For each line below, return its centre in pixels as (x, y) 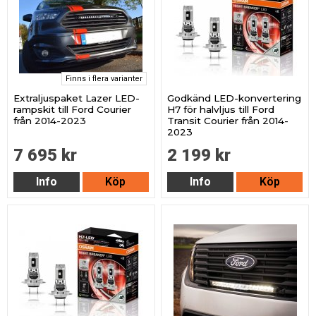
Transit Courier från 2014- (228, 121)
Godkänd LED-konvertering (235, 98)
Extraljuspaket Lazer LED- (77, 98)
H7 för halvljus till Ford (221, 110)
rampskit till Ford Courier (73, 110)
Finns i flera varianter (104, 79)
